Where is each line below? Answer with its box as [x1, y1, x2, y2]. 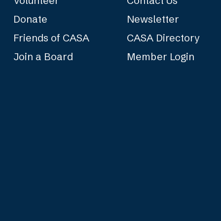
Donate [13, 12, 47, 25]
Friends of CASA [13, 31, 89, 44]
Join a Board [13, 50, 73, 63]
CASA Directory [127, 31, 200, 44]
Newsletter [127, 12, 180, 25]
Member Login [127, 50, 195, 63]
